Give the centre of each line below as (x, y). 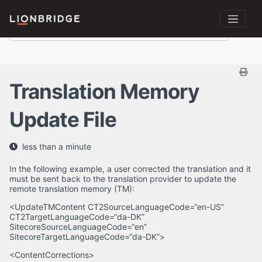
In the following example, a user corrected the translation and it (130, 169)
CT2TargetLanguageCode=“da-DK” (77, 217)
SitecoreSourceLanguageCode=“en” (78, 227)
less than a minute (57, 147)
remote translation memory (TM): (72, 189)
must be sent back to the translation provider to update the (123, 179)
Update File (63, 120)
